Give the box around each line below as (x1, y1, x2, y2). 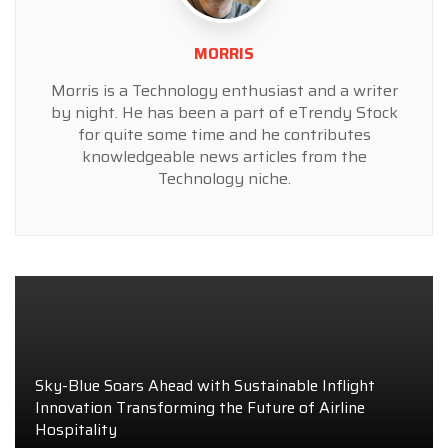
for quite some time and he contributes (77, 122, 371, 148)
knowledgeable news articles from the (81, 144, 367, 170)
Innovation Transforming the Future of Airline (35, 395, 365, 421)
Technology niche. (157, 166, 291, 192)
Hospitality (35, 417, 117, 443)
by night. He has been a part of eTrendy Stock (50, 100, 398, 126)
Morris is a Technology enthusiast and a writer (50, 78, 398, 104)
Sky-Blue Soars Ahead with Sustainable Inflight (35, 373, 375, 399)
